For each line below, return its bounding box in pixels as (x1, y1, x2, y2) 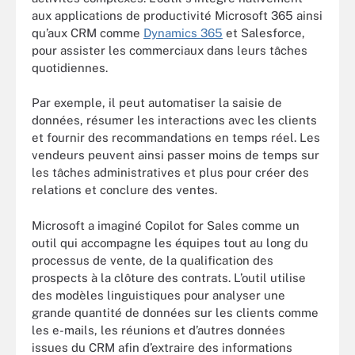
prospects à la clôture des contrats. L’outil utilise (32, 270, 306, 284)
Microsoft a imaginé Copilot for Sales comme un (32, 218, 300, 232)
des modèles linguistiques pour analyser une (32, 288, 285, 302)
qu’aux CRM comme (32, 25, 143, 40)
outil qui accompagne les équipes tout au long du (32, 235, 308, 250)
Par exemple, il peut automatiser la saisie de (32, 96, 282, 109)
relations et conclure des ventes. (32, 183, 217, 197)
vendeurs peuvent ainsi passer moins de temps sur (32, 148, 319, 162)
